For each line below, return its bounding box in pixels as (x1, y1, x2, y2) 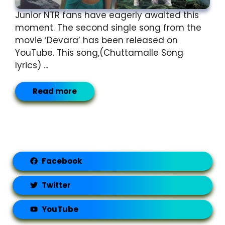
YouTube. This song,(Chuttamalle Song (15, 47, 183, 59)
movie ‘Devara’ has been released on (15, 34, 178, 47)
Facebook (41, 155, 82, 166)
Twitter (41, 179, 71, 190)
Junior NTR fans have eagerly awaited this (15, 9, 199, 22)
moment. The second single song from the (15, 22, 201, 34)
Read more (33, 86, 77, 97)
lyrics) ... (15, 59, 48, 72)
